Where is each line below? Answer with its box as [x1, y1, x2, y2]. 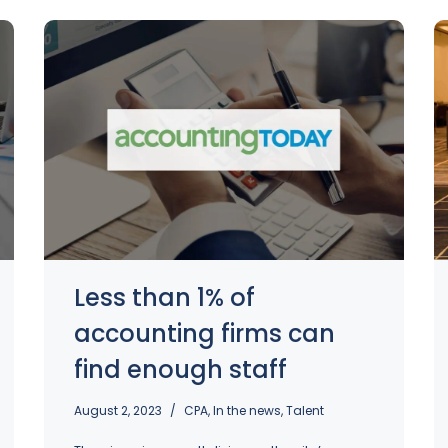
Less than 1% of [74, 281, 255, 314]
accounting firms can [74, 317, 335, 350]
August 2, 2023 [74, 402, 162, 419]
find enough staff [74, 353, 287, 386]
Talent [286, 402, 324, 419]
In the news [213, 402, 281, 419]
